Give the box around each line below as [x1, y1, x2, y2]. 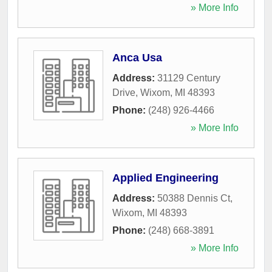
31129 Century [157, 72, 220, 83]
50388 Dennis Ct [157, 192, 230, 203]
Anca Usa [112, 51, 162, 64]
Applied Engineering [112, 171, 219, 184]
